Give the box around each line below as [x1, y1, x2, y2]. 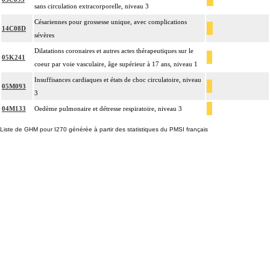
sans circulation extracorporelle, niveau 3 [34, 2, 149, 10]
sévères [34, 31, 54, 39]
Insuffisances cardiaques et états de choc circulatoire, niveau [34, 76, 201, 84]
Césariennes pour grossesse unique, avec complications [34, 18, 187, 26]
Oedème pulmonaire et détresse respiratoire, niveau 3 [34, 105, 182, 113]
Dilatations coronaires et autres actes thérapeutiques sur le [34, 47, 193, 55]
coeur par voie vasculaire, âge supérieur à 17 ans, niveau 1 [34, 60, 198, 68]
